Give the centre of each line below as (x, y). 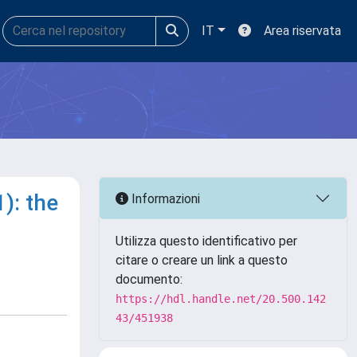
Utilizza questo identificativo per (206, 241)
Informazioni (164, 198)
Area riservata (302, 31)
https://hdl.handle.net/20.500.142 (221, 299)
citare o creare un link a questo (202, 260)
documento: (149, 279)
